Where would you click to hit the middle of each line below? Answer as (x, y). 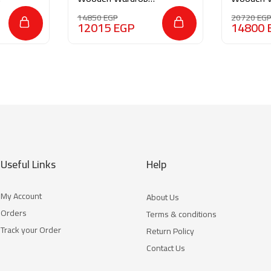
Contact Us (166, 248)
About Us (163, 197)
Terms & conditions (182, 214)
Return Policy (171, 231)
